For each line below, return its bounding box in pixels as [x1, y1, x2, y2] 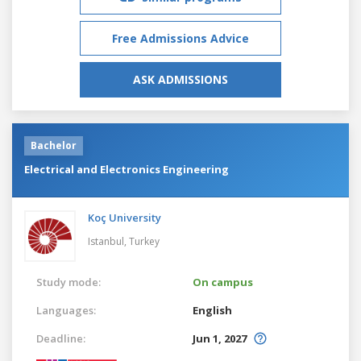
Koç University [88, 210, 161, 225]
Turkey [129, 234, 160, 248]
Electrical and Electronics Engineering [24, 161, 229, 176]
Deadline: [36, 330, 85, 346]
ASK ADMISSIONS [133, 71, 228, 87]
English [193, 302, 232, 317]
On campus [193, 274, 253, 289]
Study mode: [36, 274, 101, 289]
